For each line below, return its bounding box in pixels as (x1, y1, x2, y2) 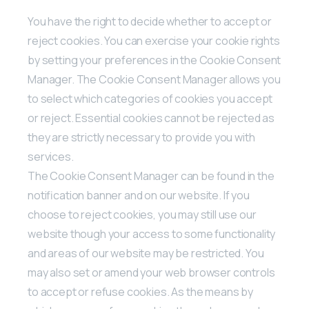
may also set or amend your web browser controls (28, 265, 275, 280)
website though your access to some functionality (28, 226, 276, 241)
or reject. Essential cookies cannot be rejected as (28, 110, 275, 126)
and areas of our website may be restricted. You (28, 246, 264, 261)
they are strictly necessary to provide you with (28, 130, 255, 145)
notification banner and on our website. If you (28, 188, 250, 203)
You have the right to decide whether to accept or (28, 14, 272, 29)
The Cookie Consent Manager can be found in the (28, 168, 275, 183)
